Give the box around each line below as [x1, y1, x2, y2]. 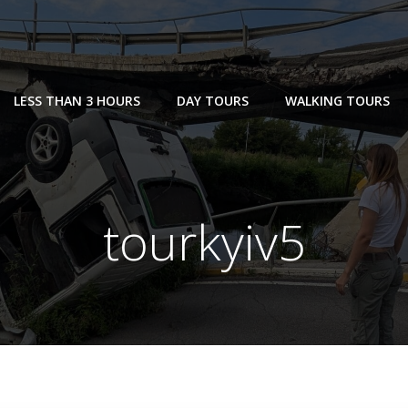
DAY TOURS [177, 91, 249, 109]
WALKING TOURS [285, 91, 390, 109]
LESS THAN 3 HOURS [14, 91, 140, 109]
